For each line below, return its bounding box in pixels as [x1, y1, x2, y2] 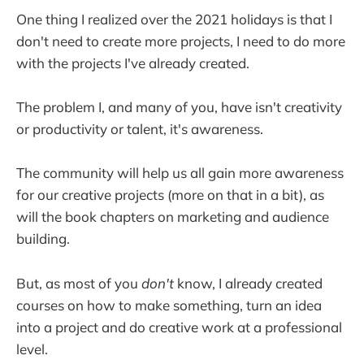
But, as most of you [16, 274, 141, 292]
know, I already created [174, 274, 323, 292]
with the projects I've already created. [16, 54, 249, 71]
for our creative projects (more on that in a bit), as [16, 186, 324, 204]
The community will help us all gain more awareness [16, 164, 344, 182]
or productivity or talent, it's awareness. [16, 120, 263, 138]
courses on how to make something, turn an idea [16, 296, 322, 314]
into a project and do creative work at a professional [16, 318, 342, 336]
